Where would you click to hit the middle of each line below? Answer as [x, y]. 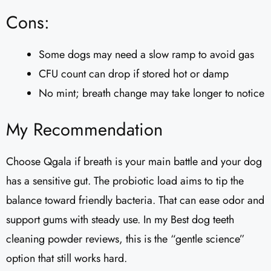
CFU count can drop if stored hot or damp [134, 73]
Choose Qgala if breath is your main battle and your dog [134, 161]
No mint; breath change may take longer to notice [152, 93]
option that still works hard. [67, 258]
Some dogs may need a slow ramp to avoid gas [146, 54]
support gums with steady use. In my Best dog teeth [120, 219]
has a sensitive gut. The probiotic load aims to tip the [125, 181]
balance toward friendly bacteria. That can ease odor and [135, 200]
